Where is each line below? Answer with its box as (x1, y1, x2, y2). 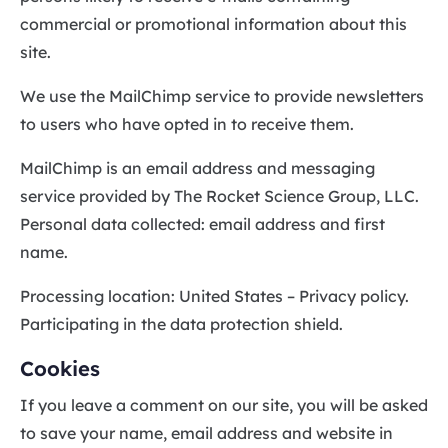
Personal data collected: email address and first (20, 213, 385, 234)
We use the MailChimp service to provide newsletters (20, 85, 424, 106)
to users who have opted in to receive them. (20, 113, 354, 134)
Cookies (20, 355, 100, 381)
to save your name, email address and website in (20, 422, 393, 443)
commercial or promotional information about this (20, 13, 407, 34)
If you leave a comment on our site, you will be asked (20, 394, 428, 415)
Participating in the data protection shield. (20, 313, 343, 334)
